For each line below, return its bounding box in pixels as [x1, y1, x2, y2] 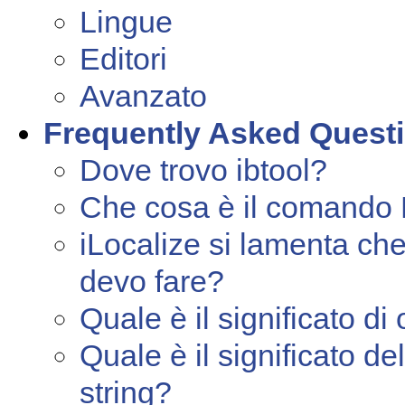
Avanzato [80, 79, 207, 113]
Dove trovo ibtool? [80, 153, 327, 187]
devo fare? [80, 264, 224, 298]
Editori [80, 42, 167, 76]
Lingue [80, 5, 173, 39]
